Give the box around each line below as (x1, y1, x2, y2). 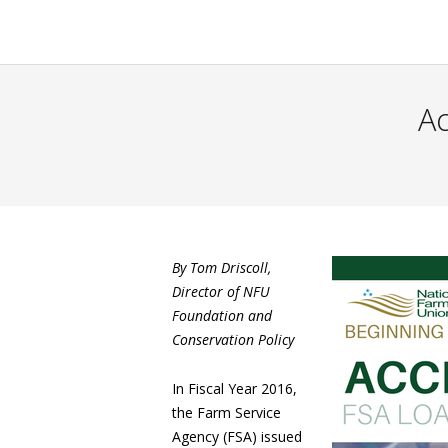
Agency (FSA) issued (172, 427, 302, 446)
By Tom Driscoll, (172, 258, 271, 277)
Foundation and (172, 306, 272, 325)
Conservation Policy (172, 330, 298, 349)
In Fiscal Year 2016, (172, 379, 297, 398)
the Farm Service (172, 403, 281, 422)
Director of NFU (172, 282, 270, 301)
